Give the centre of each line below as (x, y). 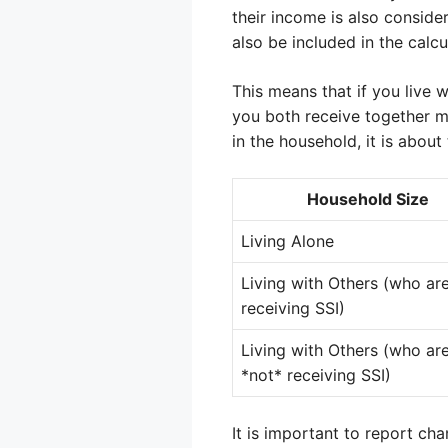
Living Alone (287, 241)
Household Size (367, 199)
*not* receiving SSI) (316, 375)
